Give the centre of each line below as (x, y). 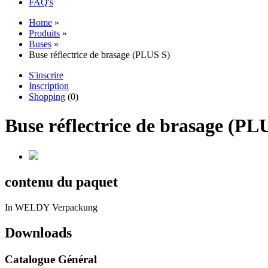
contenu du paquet (61, 182)
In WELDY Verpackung (51, 207)
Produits (44, 33)
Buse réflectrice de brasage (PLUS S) (99, 55)
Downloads (38, 232)
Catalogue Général (51, 259)
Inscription (49, 86)
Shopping (47, 97)
